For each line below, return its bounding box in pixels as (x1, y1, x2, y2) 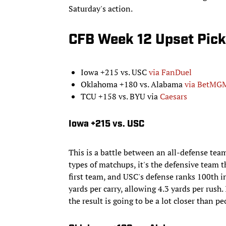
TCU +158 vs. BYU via (81, 90, 160, 102)
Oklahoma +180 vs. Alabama (81, 78, 185, 90)
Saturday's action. (69, 3, 133, 14)
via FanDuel (149, 66, 192, 78)
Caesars (160, 90, 187, 102)
